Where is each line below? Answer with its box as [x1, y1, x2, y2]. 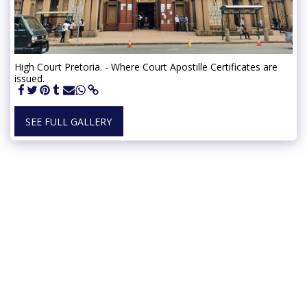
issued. [14, 71, 45, 85]
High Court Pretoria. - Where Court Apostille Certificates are [14, 60, 278, 73]
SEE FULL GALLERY [25, 114, 112, 128]
